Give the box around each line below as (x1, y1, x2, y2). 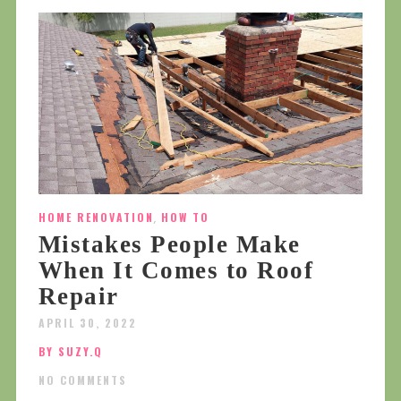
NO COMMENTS (38, 372, 127, 388)
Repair (38, 283, 119, 311)
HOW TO (160, 209, 209, 226)
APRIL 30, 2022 (38, 315, 137, 331)
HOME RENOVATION (38, 209, 154, 226)
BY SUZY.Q (38, 344, 103, 360)
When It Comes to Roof (38, 257, 314, 285)
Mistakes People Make (38, 231, 301, 259)
